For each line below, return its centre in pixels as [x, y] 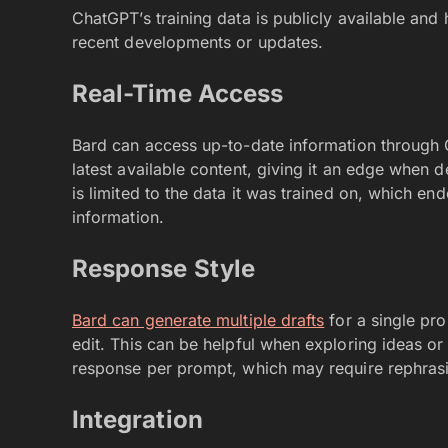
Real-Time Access [178, 93]
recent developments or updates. [198, 42]
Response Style [163, 268]
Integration [137, 419]
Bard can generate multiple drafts [198, 320]
